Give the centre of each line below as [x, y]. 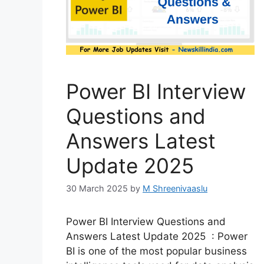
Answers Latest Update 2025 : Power [157, 237]
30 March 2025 [97, 189]
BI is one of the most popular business [156, 251]
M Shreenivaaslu [175, 189]
